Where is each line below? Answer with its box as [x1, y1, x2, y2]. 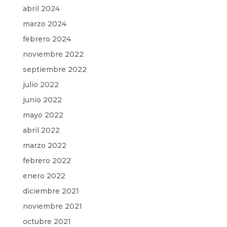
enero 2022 [22, 171, 65, 180]
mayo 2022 [22, 110, 63, 120]
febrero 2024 [22, 34, 71, 44]
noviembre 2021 [22, 202, 82, 211]
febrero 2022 [22, 156, 71, 165]
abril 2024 [22, 4, 60, 13]
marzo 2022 [22, 141, 66, 150]
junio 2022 [22, 95, 62, 104]
